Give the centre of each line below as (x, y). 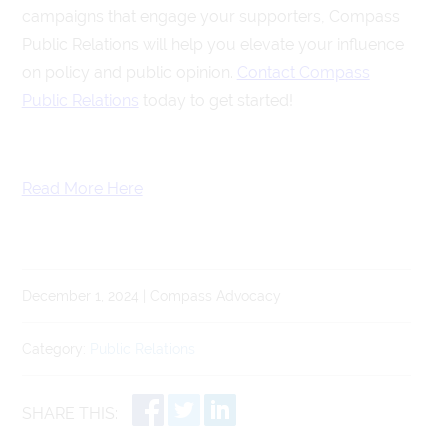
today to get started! (215, 100)
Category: (55, 348)
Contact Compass (303, 72)
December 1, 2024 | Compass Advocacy (151, 295)
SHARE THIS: (69, 413)
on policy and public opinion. (129, 72)
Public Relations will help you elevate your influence (212, 44)
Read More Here (82, 188)
